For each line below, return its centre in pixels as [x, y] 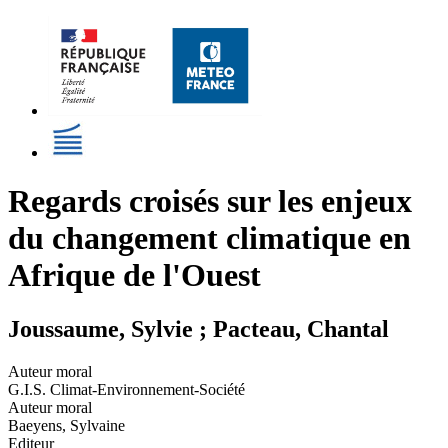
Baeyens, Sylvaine [66, 425]
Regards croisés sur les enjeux [210, 201]
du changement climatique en [209, 238]
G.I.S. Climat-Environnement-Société [126, 389]
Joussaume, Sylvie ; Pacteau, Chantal [198, 328]
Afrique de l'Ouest [134, 275]
